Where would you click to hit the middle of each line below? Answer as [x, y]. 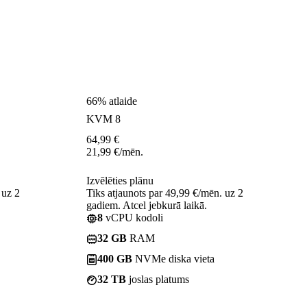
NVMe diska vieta [173, 258]
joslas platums [158, 279]
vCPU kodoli [133, 217]
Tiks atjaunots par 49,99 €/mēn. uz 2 [165, 193]
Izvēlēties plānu [120, 180]
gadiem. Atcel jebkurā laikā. [147, 205]
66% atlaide [112, 101]
